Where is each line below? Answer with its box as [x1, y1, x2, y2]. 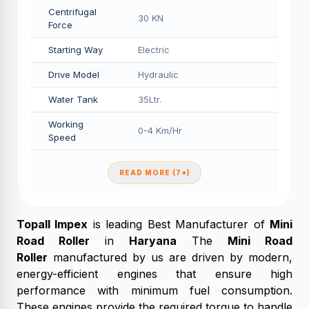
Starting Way [48, 44, 103, 55]
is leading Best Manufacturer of [88, 217, 270, 231]
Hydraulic [138, 69, 179, 80]
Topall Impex [17, 217, 88, 231]
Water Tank [48, 94, 98, 105]
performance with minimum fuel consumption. [17, 283, 292, 297]
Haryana [129, 234, 177, 248]
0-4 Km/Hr [138, 125, 182, 136]
